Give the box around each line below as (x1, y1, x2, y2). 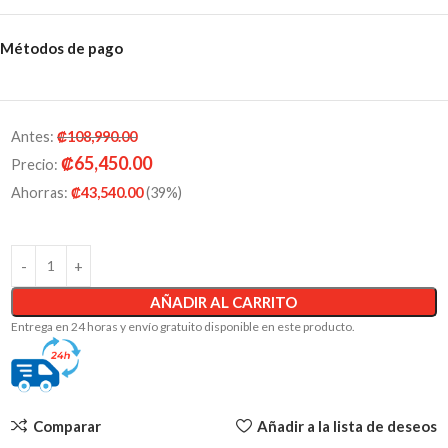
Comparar (32, 417, 101, 436)
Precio (11, 155, 54, 173)
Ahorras (11, 183, 64, 201)
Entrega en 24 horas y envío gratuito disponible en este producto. (11, 318, 355, 334)
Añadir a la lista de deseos (256, 417, 437, 436)
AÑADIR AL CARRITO (150, 292, 298, 311)
